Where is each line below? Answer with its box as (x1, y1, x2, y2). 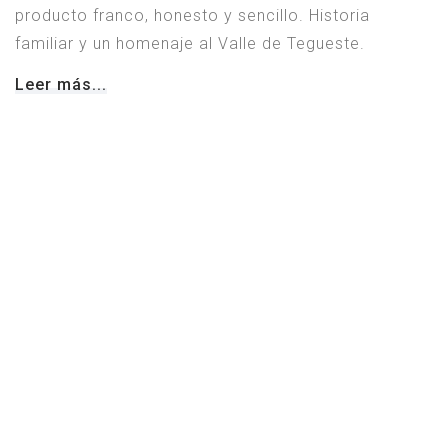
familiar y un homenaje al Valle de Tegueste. (15, 34, 365, 54)
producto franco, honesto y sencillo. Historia (15, 6, 370, 26)
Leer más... (15, 75, 107, 95)
